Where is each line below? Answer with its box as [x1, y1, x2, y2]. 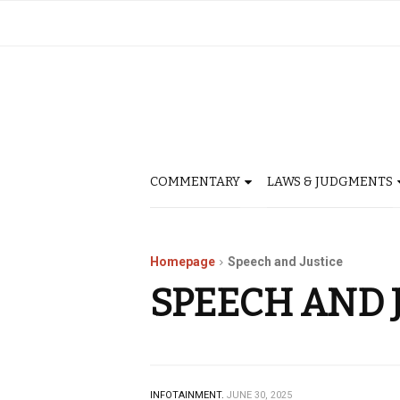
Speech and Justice [228, 254, 343, 269]
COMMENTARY [150, 174, 240, 189]
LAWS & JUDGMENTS [267, 174, 393, 189]
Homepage [150, 254, 215, 269]
